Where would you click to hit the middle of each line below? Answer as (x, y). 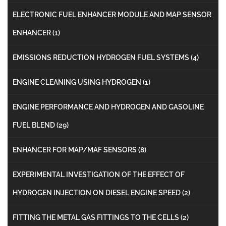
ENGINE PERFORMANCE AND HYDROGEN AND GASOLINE (108, 107)
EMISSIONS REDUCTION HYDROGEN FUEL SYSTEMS (102, 57)
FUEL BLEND (35, 125)
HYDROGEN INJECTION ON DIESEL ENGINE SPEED (97, 192)
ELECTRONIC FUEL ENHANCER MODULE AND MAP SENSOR (112, 14)
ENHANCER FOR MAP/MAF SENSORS (75, 150)
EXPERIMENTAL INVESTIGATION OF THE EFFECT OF (99, 174)
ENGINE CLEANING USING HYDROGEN (78, 82)
